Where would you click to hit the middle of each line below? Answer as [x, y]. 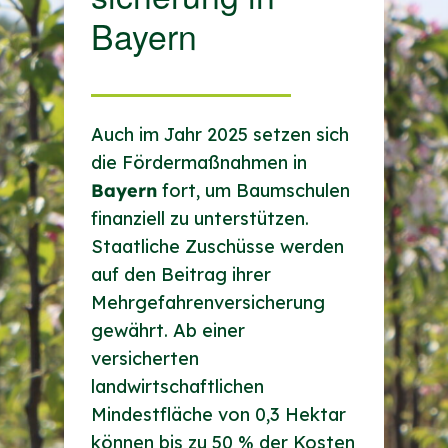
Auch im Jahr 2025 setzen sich [219, 135]
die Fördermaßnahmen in [198, 163]
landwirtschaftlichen [177, 387]
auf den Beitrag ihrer [180, 275]
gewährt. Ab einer [167, 331]
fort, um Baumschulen [253, 191]
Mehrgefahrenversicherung [207, 303]
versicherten [144, 359]
